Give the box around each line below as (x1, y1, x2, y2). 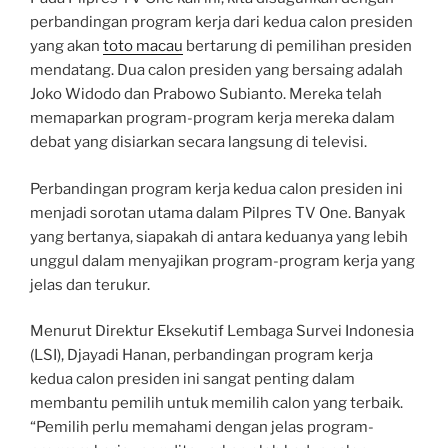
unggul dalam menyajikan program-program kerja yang (30, 251, 415, 270)
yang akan (30, 37, 103, 56)
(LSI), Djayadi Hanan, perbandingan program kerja (30, 346, 373, 365)
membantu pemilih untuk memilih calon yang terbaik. (30, 394, 403, 413)
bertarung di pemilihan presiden (183, 37, 412, 56)
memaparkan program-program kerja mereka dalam (30, 109, 395, 128)
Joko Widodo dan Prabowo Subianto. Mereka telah (30, 85, 382, 104)
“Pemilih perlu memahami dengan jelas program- (30, 418, 374, 437)
